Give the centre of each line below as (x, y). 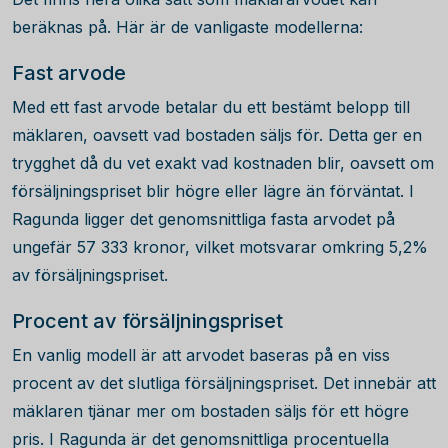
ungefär (44, 247)
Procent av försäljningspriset (147, 321)
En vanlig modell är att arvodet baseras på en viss (201, 355)
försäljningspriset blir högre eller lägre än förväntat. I (213, 191)
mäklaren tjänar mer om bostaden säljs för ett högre (210, 411)
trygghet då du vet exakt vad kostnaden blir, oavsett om (223, 163)
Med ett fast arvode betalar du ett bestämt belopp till (211, 107)
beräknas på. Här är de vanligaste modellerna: (187, 27)
